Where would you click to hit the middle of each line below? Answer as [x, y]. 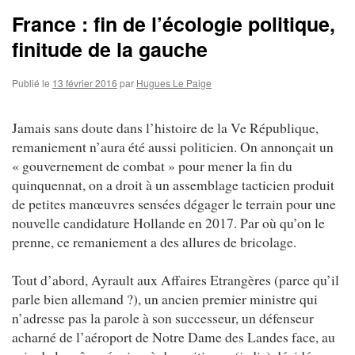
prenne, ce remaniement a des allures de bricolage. [154, 241]
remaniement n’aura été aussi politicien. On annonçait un [173, 146]
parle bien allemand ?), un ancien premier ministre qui [165, 298]
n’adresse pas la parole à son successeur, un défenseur [163, 317]
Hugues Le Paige [174, 82]
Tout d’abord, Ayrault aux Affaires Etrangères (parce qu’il [176, 279]
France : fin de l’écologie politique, [174, 23]
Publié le [31, 82]
